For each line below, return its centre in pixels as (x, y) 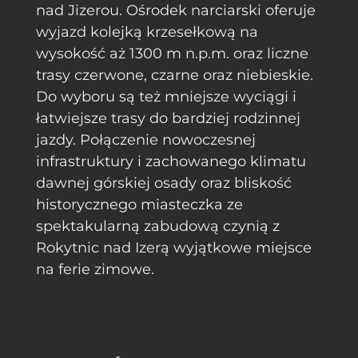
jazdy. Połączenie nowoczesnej (146, 139)
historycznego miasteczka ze (139, 204)
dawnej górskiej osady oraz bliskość (164, 183)
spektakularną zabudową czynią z (158, 226)
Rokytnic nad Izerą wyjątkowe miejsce (174, 247)
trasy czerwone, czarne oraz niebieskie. (175, 75)
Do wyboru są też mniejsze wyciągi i (166, 96)
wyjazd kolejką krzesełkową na (147, 32)
